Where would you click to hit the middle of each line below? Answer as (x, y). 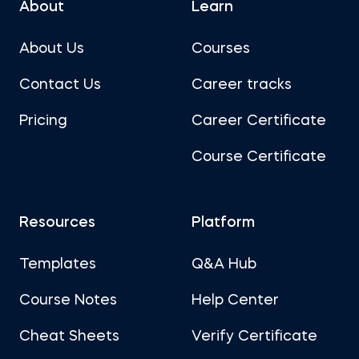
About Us (52, 49)
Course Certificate (259, 157)
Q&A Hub (224, 264)
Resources (57, 223)
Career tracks (242, 85)
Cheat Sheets (69, 337)
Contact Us (60, 85)
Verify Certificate (254, 337)
